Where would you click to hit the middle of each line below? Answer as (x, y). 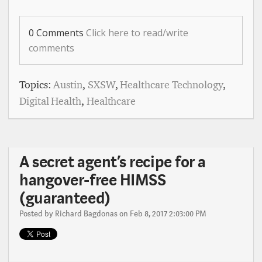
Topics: (37, 85)
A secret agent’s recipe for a (113, 162)
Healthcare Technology (171, 85)
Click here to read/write (137, 32)
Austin (68, 85)
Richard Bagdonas (86, 213)
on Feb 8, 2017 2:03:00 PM (162, 213)
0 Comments (57, 32)
